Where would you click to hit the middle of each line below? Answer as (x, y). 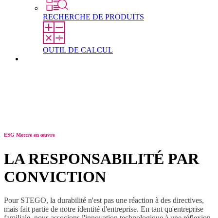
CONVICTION (55, 176)
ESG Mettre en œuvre (29, 135)
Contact (35, 58)
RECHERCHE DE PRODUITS (93, 17)
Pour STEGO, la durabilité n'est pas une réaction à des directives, (104, 200)
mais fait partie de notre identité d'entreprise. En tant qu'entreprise (104, 209)
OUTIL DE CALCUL (78, 50)
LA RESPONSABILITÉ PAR (101, 158)
